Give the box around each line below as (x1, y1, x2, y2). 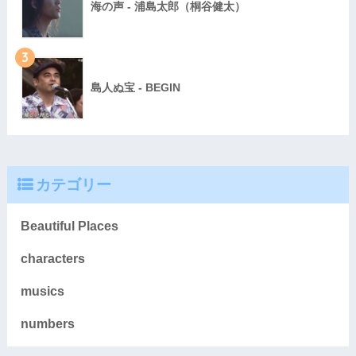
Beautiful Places (20, 219, 118, 234)
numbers (20, 317, 75, 331)
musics (20, 284, 64, 299)
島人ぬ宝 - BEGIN (90, 80, 180, 94)
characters (20, 252, 85, 266)
